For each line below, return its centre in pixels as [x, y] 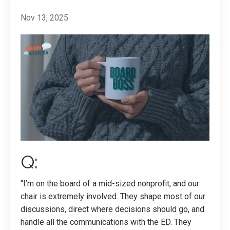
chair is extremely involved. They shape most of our [113, 196]
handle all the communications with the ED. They [106, 222]
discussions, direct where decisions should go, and [112, 209]
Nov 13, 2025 [44, 18]
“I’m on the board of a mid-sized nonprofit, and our [110, 184]
